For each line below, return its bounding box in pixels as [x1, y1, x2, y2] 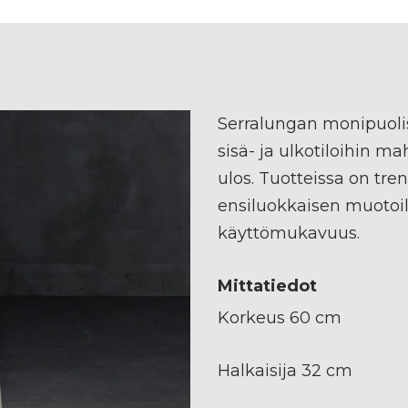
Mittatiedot [218, 275, 317, 296]
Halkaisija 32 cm [218, 360, 352, 381]
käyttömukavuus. [218, 222, 364, 243]
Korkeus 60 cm [218, 307, 342, 328]
